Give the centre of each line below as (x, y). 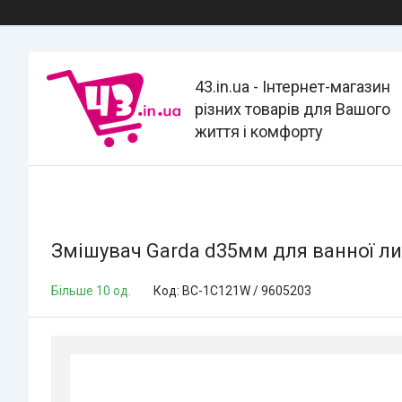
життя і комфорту (259, 131)
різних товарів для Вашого (293, 109)
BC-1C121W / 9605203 (247, 291)
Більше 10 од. (91, 291)
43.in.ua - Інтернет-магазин (293, 86)
